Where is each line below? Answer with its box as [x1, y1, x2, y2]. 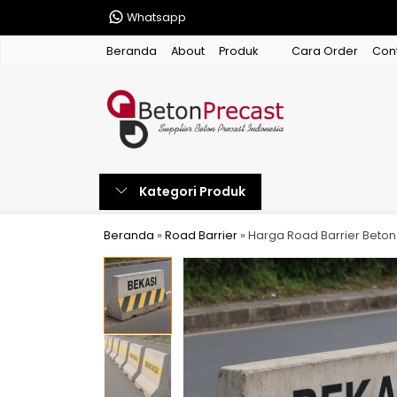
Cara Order [292, 43, 358, 58]
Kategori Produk [136, 183, 245, 200]
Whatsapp [124, 10, 186, 25]
